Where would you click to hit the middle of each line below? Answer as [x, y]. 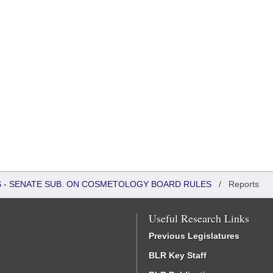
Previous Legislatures [194, 236]
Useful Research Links [199, 218]
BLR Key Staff [178, 255]
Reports [244, 184]
